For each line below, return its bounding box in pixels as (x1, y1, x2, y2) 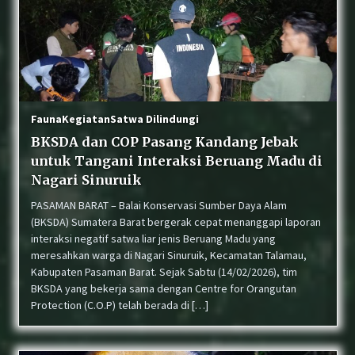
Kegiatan (61, 112, 110, 126)
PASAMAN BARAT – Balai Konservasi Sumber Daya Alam (30, 198, 287, 212)
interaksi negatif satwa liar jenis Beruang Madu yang (30, 231, 276, 246)
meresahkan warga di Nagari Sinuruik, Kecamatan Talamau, (30, 248, 307, 262)
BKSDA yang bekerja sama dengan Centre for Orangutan (30, 281, 296, 296)
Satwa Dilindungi (109, 112, 199, 126)
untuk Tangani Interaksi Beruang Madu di (30, 153, 323, 169)
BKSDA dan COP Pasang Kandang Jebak (30, 134, 299, 150)
